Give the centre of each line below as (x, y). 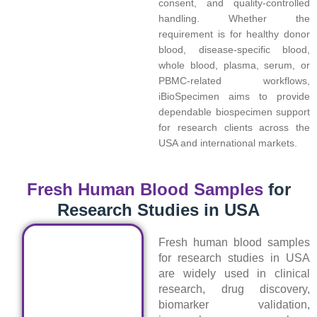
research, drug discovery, (234, 289)
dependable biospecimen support (234, 112)
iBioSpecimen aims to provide (234, 97)
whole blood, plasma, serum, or (234, 65)
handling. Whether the (234, 19)
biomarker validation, (234, 305)
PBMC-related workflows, (234, 81)
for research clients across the (234, 128)
